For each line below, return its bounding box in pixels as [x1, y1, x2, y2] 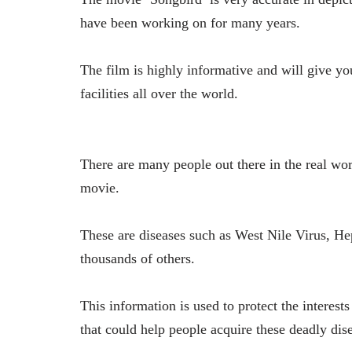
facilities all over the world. [80, 86, 238, 102]
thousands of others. [80, 251, 195, 267]
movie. [80, 180, 119, 196]
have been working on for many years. [80, 15, 300, 31]
